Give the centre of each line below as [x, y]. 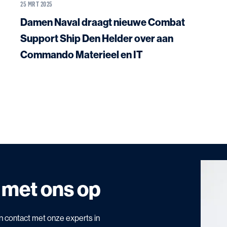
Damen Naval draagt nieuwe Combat [103, 22]
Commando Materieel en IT [82, 54]
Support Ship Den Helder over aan [97, 38]
